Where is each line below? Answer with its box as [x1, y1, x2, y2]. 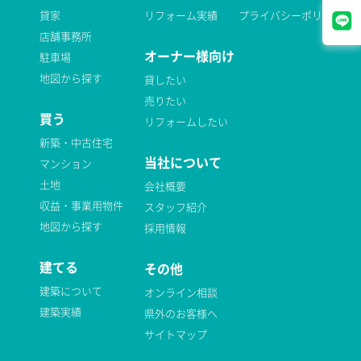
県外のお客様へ [144, 305, 218, 321]
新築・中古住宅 [39, 135, 113, 150]
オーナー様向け [144, 46, 234, 65]
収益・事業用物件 [39, 197, 123, 213]
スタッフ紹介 [144, 199, 207, 214]
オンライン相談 [144, 284, 218, 300]
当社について [144, 152, 222, 172]
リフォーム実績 [144, 7, 218, 23]
